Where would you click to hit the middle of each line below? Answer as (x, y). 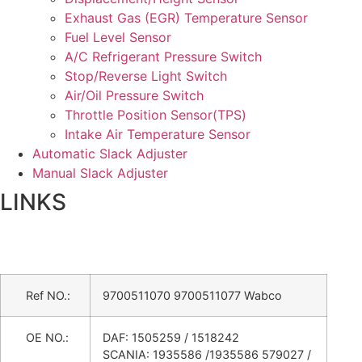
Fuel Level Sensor (118, 37)
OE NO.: (41, 337)
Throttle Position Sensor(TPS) (156, 114)
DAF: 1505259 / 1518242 (171, 337)
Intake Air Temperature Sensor (158, 134)
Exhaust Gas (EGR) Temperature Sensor (186, 17)
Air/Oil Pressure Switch (134, 95)
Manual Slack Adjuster (100, 173)
